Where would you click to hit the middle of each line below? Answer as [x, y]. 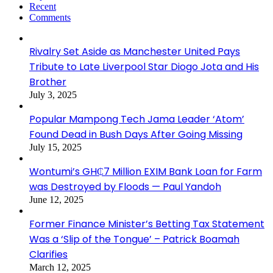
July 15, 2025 [55, 147]
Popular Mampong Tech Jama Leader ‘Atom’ [137, 119]
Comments [50, 17]
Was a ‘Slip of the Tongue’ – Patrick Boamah [134, 239]
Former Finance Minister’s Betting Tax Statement [147, 224]
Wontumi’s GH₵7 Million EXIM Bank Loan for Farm [146, 171]
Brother [48, 82]
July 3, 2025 [53, 94]
